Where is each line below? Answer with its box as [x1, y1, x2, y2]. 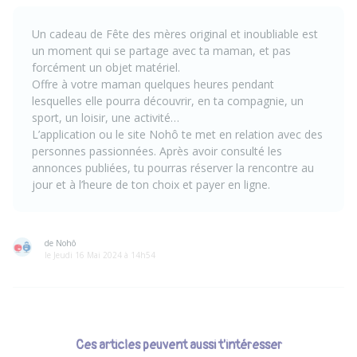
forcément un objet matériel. [32, 60, 180, 75]
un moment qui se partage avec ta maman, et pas [32, 43, 291, 58]
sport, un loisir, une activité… [32, 110, 179, 125]
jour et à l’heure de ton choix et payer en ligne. [32, 177, 270, 192]
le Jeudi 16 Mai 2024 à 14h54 [45, 249, 155, 261]
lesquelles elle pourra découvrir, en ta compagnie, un [32, 93, 304, 108]
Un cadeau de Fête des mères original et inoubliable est [32, 26, 318, 41]
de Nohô [45, 237, 76, 249]
